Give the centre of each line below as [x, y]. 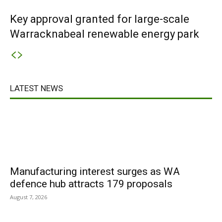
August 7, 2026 [28, 197]
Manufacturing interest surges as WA [95, 171]
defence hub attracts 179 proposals [91, 184]
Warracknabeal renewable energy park [105, 34]
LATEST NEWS [36, 88]
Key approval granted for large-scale [100, 19]
